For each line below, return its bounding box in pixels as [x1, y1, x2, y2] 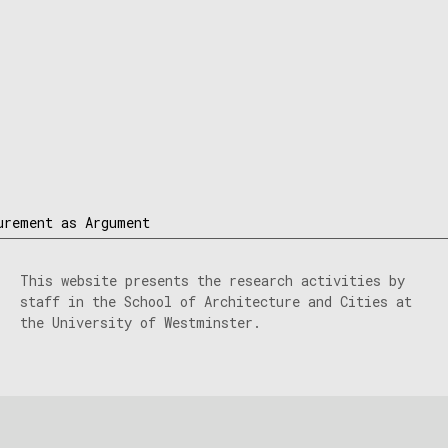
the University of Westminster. [20, 313, 261, 332]
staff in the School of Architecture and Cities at [20, 292, 412, 311]
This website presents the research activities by [20, 271, 405, 290]
